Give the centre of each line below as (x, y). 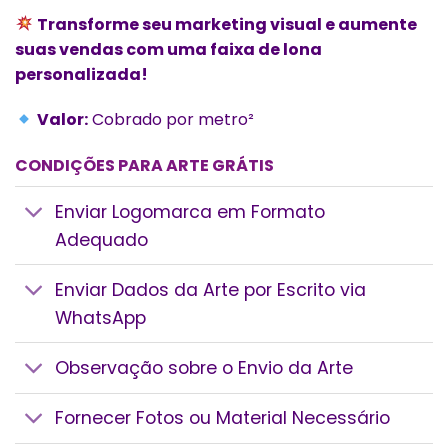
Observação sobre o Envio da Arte (204, 367)
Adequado (102, 239)
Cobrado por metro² (171, 120)
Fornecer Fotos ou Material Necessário (223, 418)
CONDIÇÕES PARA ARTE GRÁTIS (144, 166)
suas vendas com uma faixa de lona (168, 49)
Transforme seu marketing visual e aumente (227, 24)
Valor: (63, 120)
